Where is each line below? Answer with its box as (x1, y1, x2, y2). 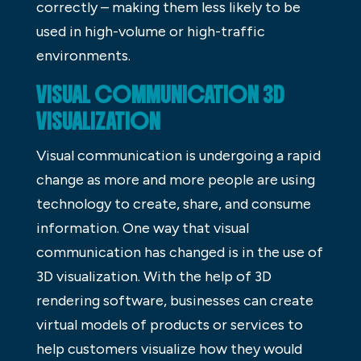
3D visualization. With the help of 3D (35, 268, 272, 286)
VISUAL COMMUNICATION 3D (35, 81, 284, 110)
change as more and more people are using (35, 171, 315, 189)
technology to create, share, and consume (35, 195, 311, 214)
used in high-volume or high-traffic (35, 23, 265, 41)
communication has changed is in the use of (35, 243, 323, 262)
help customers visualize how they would (35, 340, 302, 359)
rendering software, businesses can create (35, 292, 313, 310)
